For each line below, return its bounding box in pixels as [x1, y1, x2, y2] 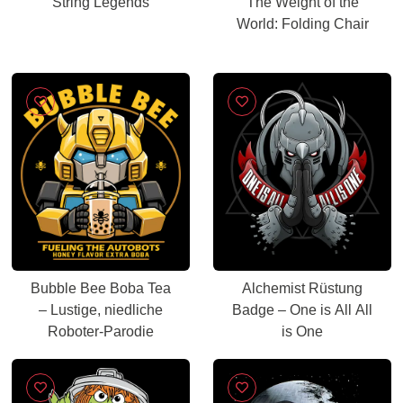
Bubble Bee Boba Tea [31, 281, 171, 296]
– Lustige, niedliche [39, 302, 163, 318]
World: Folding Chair [236, 16, 369, 31]
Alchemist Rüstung [242, 281, 363, 296]
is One [282, 324, 323, 339]
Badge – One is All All [232, 302, 372, 318]
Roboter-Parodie [48, 324, 154, 339]
